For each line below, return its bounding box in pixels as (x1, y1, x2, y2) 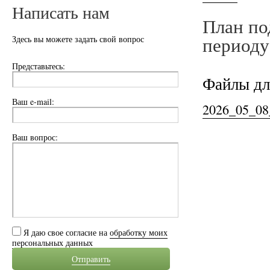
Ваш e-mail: (12, 96, 54, 107)
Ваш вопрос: (12, 131, 58, 143)
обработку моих (110, 227, 168, 238)
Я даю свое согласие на (24, 227, 110, 238)
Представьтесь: (12, 60, 65, 72)
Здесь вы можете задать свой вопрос (12, 33, 144, 45)
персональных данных (12, 237, 93, 248)
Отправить (72, 253, 110, 265)
